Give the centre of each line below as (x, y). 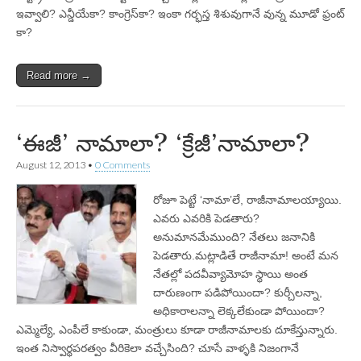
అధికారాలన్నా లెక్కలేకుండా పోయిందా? (239, 311)
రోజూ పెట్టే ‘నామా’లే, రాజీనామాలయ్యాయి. (247, 200)
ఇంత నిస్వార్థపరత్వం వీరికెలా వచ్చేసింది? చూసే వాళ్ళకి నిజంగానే (158, 348)
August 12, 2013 (51, 165)
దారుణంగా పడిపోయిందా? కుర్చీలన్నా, (238, 293)
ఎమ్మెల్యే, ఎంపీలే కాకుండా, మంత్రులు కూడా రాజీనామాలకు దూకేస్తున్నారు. (177, 330)
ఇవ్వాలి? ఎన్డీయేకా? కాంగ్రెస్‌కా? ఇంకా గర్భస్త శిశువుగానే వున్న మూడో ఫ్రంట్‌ (180, 14)
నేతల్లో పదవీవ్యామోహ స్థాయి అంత (230, 274)
